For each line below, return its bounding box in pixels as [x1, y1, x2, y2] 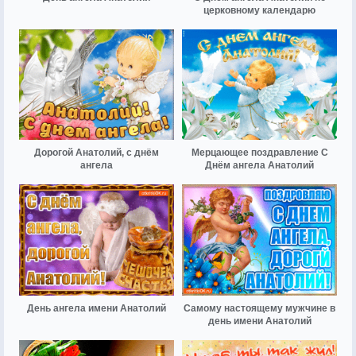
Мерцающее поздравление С [191, 147, 328, 159]
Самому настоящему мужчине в [184, 302, 335, 314]
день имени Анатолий [207, 315, 311, 327]
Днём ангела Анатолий [205, 160, 314, 172]
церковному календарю [203, 5, 315, 17]
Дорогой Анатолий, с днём [34, 147, 159, 159]
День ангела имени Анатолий [27, 302, 166, 314]
